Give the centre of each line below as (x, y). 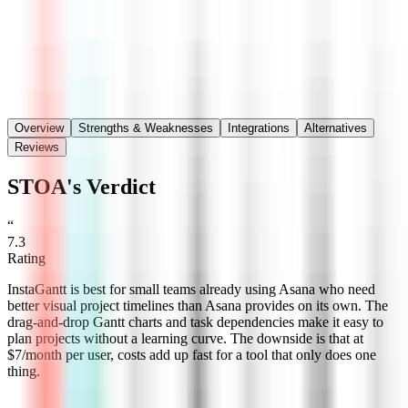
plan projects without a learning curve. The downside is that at (185, 338)
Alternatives (336, 127)
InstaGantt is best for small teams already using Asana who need (191, 289)
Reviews (37, 147)
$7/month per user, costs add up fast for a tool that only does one (192, 354)
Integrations (259, 127)
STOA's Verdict (82, 186)
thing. (24, 371)
